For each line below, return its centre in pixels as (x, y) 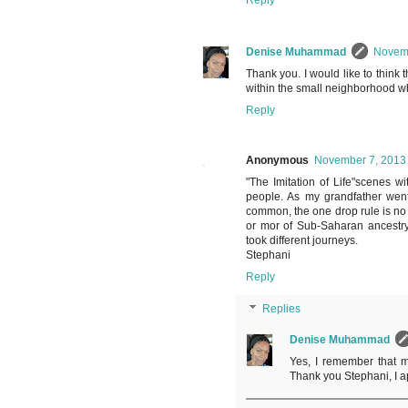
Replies (282, 309)
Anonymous (277, 161)
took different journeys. (302, 241)
